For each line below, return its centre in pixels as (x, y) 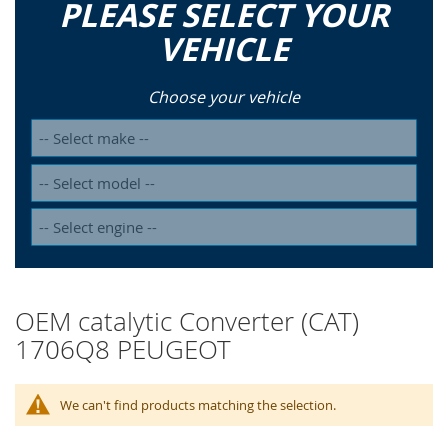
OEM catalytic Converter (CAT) (187, 322)
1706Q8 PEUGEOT (123, 350)
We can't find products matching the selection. (198, 405)
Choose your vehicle (224, 97)
